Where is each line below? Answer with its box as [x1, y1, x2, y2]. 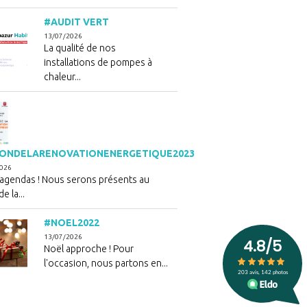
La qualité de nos [44, 42, 116, 53]
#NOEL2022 [44, 217, 100, 228]
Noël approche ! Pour [44, 243, 134, 254]
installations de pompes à [44, 57, 153, 68]
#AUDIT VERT [44, 16, 110, 27]
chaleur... [44, 71, 82, 82]
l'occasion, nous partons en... [44, 258, 169, 269]
